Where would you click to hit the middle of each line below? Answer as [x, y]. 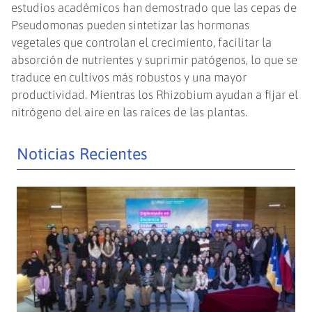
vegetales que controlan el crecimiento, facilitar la [142, 43]
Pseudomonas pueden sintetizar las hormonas [131, 25]
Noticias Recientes [83, 154]
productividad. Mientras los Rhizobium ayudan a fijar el [155, 95]
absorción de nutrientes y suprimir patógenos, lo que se [155, 60]
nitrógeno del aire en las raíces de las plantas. [131, 112]
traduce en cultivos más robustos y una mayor [129, 78]
